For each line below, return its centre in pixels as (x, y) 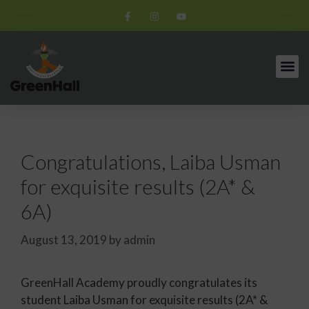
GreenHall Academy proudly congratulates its (139, 282)
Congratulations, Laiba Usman (151, 161)
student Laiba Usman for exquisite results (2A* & (144, 299)
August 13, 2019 (64, 239)
